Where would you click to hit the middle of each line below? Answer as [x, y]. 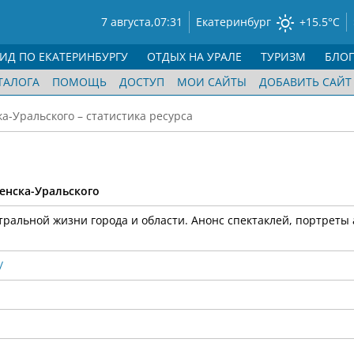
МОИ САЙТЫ [212, 82]
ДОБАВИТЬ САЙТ [305, 82]
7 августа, [128, 22]
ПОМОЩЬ [79, 82]
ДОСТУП [142, 82]
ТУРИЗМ [283, 56]
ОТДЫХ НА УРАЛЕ [194, 56]
